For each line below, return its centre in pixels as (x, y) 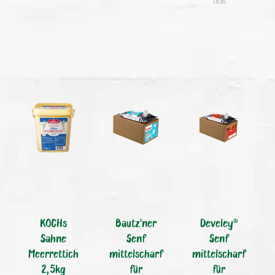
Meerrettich (54, 254)
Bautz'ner (136, 223)
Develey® (219, 223)
